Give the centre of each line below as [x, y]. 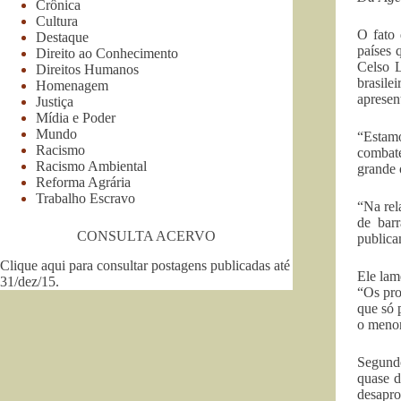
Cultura [57, 21]
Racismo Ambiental [91, 166]
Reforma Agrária [83, 182]
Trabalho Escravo [85, 198]
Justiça [55, 101]
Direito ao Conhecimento [107, 53]
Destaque [62, 37]
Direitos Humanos [87, 69]
